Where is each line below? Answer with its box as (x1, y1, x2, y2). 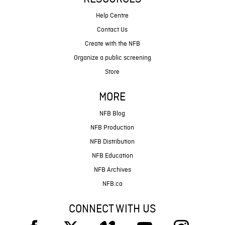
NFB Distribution (90, 137, 135, 146)
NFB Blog (99, 109, 126, 118)
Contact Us (97, 25, 128, 34)
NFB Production (90, 123, 135, 132)
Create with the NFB (84, 39, 140, 48)
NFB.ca (102, 179, 123, 188)
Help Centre (96, 11, 129, 20)
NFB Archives (93, 165, 131, 174)
